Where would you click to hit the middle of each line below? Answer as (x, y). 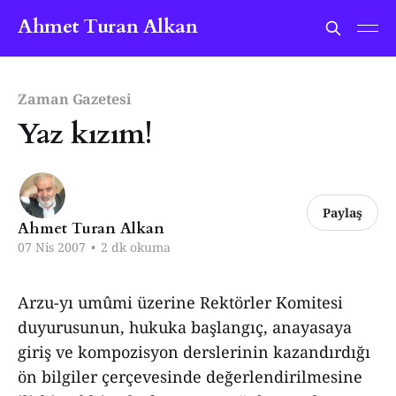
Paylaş (343, 213)
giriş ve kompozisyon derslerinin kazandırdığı (194, 352)
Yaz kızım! (85, 134)
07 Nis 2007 (52, 247)
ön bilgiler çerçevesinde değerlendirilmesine (190, 377)
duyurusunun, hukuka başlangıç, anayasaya (185, 327)
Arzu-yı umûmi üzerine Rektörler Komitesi (180, 302)
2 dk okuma (134, 247)
